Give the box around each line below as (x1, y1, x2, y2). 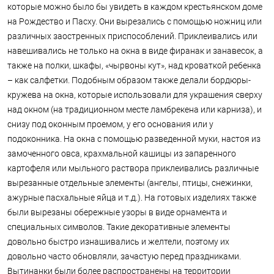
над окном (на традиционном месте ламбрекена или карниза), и (7, 105, 262, 115)
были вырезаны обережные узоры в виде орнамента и (7, 207, 227, 218)
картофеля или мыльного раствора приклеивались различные (7, 163, 259, 174)
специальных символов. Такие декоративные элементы (7, 222, 231, 232)
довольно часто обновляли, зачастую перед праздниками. (7, 251, 241, 262)
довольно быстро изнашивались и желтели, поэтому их (7, 237, 229, 247)
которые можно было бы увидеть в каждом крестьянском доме (7, 2, 262, 12)
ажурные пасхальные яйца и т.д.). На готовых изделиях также (7, 193, 256, 203)
